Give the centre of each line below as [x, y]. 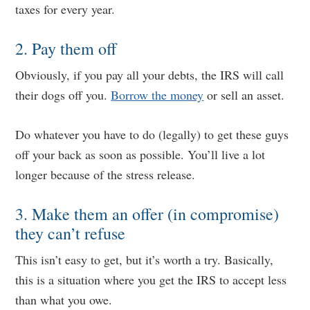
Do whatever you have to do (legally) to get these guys [152, 134]
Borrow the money [157, 95]
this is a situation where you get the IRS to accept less [151, 280]
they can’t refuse [71, 233]
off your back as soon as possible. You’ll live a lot [140, 154]
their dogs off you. [63, 95]
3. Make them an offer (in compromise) [147, 214]
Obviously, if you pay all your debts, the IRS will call [150, 75]
